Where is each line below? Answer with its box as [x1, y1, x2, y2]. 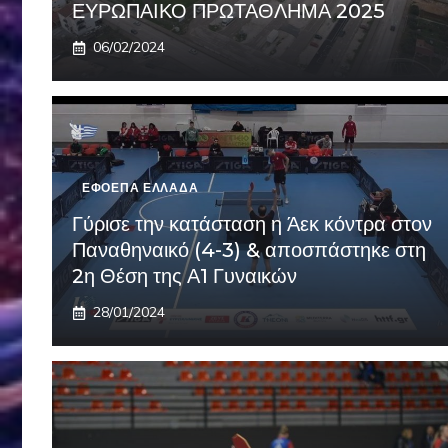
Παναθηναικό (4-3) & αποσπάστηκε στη [72, 238, 426, 263]
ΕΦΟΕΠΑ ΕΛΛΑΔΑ [82, 180, 199, 196]
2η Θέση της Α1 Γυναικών [72, 264, 297, 289]
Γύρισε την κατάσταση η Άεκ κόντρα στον [72, 212, 432, 237]
